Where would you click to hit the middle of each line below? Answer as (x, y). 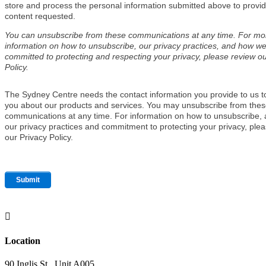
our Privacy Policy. (39, 137)
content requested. (40, 16)
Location (23, 240)
